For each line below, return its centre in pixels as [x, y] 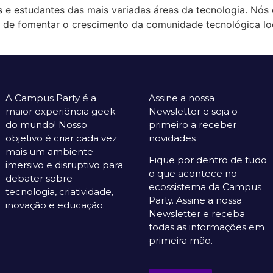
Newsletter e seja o [193, 111]
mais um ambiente [49, 151]
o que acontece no [193, 174]
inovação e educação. [55, 205]
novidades [172, 138]
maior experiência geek [60, 111]
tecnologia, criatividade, [59, 191]
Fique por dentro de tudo [208, 160]
